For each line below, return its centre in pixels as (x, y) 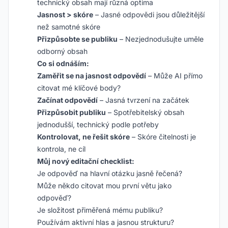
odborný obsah (62, 51)
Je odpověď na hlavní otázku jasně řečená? (110, 173)
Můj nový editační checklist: (86, 161)
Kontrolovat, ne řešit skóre (83, 137)
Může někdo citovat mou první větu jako (104, 186)
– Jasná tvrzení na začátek (144, 100)
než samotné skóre (69, 27)
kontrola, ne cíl (61, 149)
